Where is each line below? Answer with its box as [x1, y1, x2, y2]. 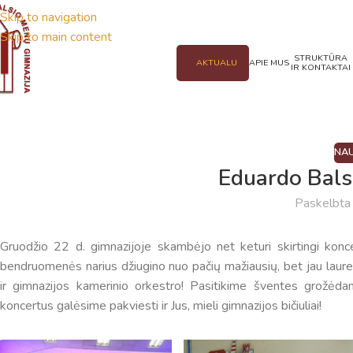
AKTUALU [196, 57, 238, 69]
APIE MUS [249, 57, 290, 69]
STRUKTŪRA [294, 52, 348, 64]
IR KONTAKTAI [291, 61, 351, 73]
